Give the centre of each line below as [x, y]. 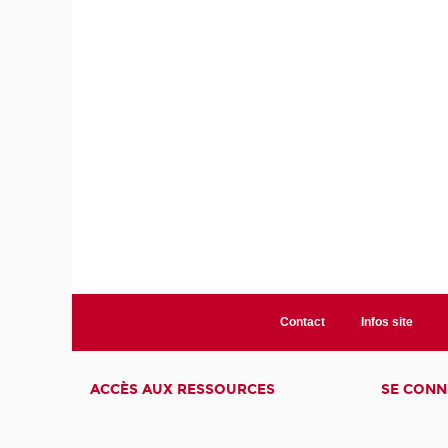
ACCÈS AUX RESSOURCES [183, 390]
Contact [302, 322]
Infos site [386, 322]
